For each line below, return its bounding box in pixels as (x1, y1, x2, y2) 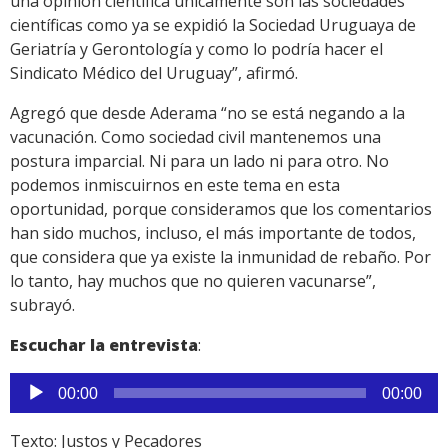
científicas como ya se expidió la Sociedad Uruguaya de (10, 14, 416, 37)
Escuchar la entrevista (10, 334, 198, 357)
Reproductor (9, 373, 104, 396)
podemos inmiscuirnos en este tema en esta (10, 174, 340, 197)
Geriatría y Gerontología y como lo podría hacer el (10, 38, 383, 61)
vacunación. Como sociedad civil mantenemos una (10, 126, 381, 149)
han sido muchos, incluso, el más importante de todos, (10, 222, 416, 245)
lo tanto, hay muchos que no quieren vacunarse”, (10, 270, 376, 293)
